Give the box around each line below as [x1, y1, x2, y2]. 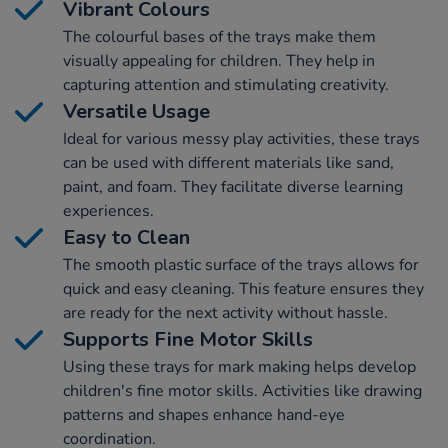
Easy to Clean [63, 223, 190, 251]
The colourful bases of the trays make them [63, 25, 376, 48]
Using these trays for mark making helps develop [63, 355, 416, 378]
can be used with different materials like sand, [63, 151, 394, 174]
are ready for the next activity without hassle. [63, 301, 388, 324]
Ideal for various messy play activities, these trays [63, 127, 420, 150]
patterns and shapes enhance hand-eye [63, 403, 345, 426]
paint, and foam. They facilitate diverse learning [63, 175, 403, 198]
